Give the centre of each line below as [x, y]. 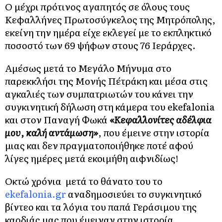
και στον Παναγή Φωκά [57, 119]
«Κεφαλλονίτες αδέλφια [161, 119]
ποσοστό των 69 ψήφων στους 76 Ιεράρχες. [100, 45]
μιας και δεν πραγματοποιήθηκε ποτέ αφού [99, 145]
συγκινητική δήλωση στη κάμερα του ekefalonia [110, 107]
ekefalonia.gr [35, 194]
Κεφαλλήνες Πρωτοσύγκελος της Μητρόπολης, [110, 19]
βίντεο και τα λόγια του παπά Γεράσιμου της [101, 207]
